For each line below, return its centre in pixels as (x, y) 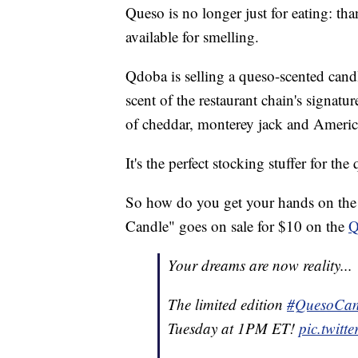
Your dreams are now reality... (260, 265)
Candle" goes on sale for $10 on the (237, 226)
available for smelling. (192, 37)
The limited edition (227, 304)
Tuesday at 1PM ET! (233, 328)
